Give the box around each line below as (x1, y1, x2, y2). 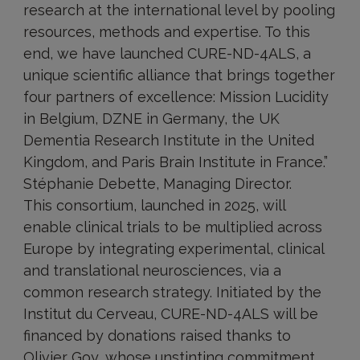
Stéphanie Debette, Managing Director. (22, 174, 292, 192)
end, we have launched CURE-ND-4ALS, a (22, 44, 311, 62)
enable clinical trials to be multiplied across (22, 218, 322, 235)
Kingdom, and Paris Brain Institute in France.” (22, 153, 328, 170)
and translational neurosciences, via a (22, 261, 281, 279)
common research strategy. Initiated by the (22, 283, 321, 301)
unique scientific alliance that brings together (22, 66, 335, 84)
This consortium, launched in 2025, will (22, 196, 285, 214)
